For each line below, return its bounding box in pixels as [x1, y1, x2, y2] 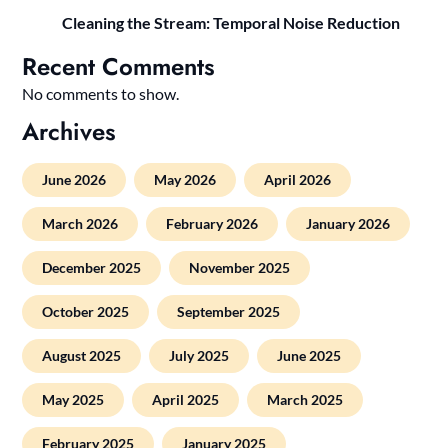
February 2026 [166, 215, 259, 233]
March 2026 [42, 215, 119, 233]
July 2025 [169, 347, 230, 365]
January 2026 [306, 215, 391, 233]
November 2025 [189, 259, 291, 277]
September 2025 [177, 303, 281, 321]
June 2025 [277, 347, 342, 365]
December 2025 [42, 259, 142, 277]
